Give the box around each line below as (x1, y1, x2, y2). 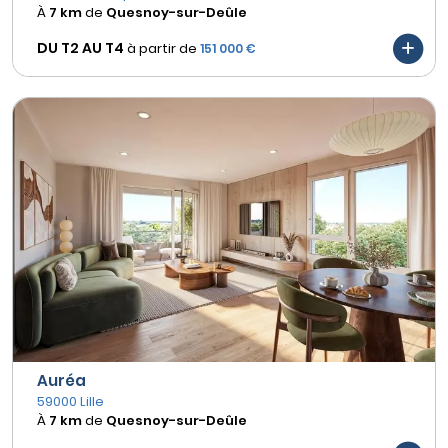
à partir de (127, 39, 197, 59)
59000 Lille (37, 391, 104, 411)
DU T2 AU (37, 38, 102, 59)
